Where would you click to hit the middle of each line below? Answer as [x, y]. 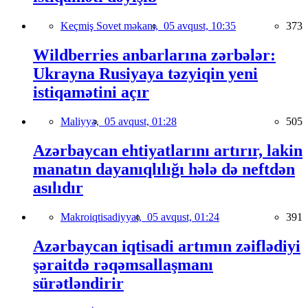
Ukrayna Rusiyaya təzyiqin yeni [145, 74]
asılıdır [58, 187]
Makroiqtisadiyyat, [104, 217]
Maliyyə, [82, 122]
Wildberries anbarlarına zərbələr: [154, 55]
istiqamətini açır [91, 92]
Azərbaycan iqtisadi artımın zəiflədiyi [167, 246]
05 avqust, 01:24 [183, 217]
